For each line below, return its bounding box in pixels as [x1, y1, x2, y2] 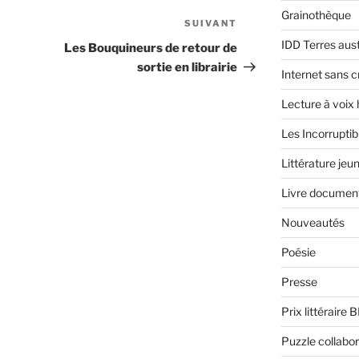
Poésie [280, 245, 316, 260]
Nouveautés [280, 216, 345, 230]
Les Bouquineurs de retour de [64, 41, 238, 56]
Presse [280, 275, 317, 289]
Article [236, 18, 280, 34]
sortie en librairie [137, 60, 238, 75]
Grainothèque [280, 8, 351, 22]
